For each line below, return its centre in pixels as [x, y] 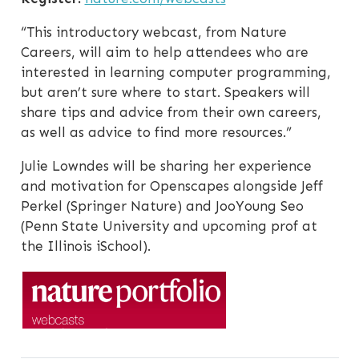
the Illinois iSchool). [85, 246]
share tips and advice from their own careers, [171, 112]
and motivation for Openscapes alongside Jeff [171, 186]
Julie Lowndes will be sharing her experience [166, 165]
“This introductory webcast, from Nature [153, 32]
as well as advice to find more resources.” [156, 132]
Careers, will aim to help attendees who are [164, 52]
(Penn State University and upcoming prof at [169, 226]
